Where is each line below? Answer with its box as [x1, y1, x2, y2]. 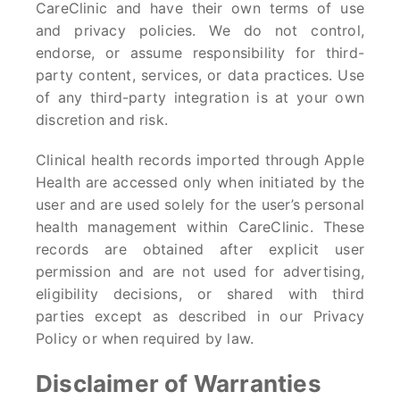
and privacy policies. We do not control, [36, 21, 364, 39]
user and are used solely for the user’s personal [36, 196, 364, 213]
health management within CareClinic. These [36, 218, 364, 236]
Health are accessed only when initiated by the [36, 173, 364, 191]
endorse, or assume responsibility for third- [36, 44, 364, 62]
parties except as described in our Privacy [36, 307, 364, 325]
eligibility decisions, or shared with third [36, 285, 364, 303]
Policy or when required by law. [36, 329, 254, 347]
